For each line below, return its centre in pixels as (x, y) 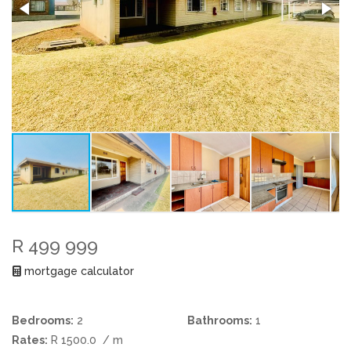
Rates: (30, 340)
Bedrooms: (43, 320)
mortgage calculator (78, 271)
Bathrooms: (220, 320)
